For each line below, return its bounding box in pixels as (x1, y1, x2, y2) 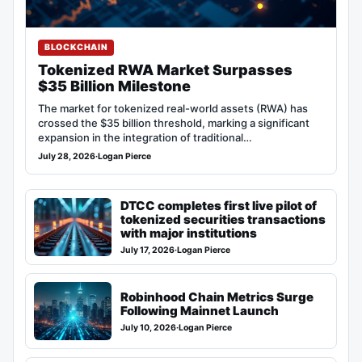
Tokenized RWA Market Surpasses (38, 61, 293, 79)
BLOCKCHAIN (44, 42, 108, 53)
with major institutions (120, 225, 257, 242)
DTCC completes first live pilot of (120, 198, 317, 214)
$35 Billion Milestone (38, 78, 191, 95)
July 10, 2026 (120, 322, 176, 333)
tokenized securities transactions (120, 212, 326, 228)
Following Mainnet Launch (120, 302, 279, 318)
